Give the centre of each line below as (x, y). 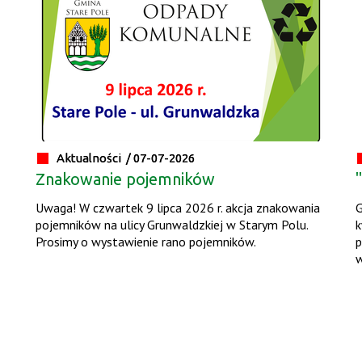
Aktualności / (95, 158)
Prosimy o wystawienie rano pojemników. (146, 241)
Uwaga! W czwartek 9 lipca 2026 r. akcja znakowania (178, 207)
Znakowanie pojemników (126, 179)
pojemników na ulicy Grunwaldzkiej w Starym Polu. (172, 224)
